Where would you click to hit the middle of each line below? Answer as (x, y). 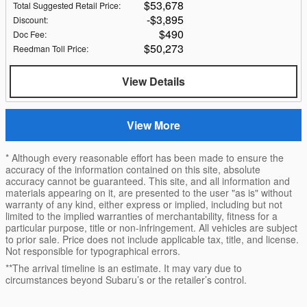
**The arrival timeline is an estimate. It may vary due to (124, 268)
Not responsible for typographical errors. (93, 251)
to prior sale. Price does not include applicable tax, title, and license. (152, 239)
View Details (153, 82)
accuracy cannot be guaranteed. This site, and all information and (148, 181)
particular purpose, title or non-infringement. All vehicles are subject (151, 228)
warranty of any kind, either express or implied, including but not (144, 204)
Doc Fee (29, 34)
